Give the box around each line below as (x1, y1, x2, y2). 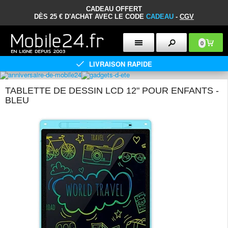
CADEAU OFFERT (86, 5, 142, 13)
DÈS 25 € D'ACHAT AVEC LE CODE (34, 13, 146, 20)
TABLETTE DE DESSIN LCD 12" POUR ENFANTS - (5, 85, 219, 96)
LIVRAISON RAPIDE (89, 59, 152, 69)
